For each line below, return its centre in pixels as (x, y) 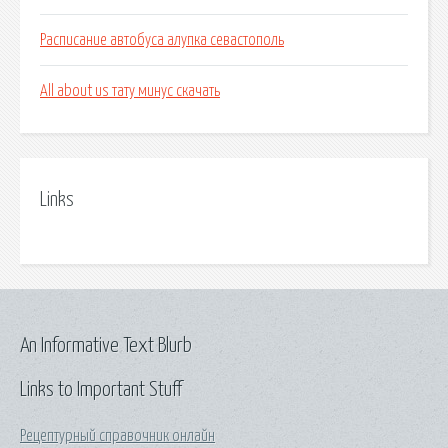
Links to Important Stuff (101, 389)
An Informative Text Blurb (106, 345)
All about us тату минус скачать (130, 91)
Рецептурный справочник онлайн (117, 435)
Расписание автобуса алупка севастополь (162, 40)
